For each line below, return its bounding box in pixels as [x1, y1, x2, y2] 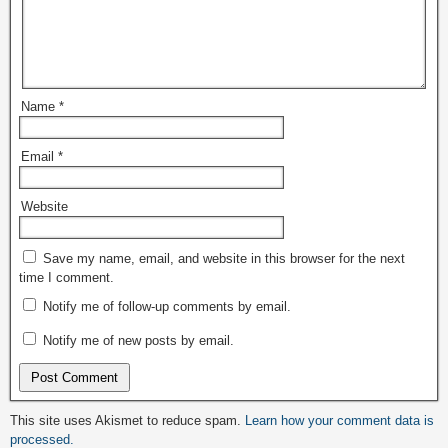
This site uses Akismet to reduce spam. [10, 413, 245, 429]
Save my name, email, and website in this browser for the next [43, 251, 405, 267]
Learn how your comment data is [245, 413, 434, 429]
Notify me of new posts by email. [43, 333, 234, 349]
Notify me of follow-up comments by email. [43, 299, 291, 315]
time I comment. [19, 270, 114, 286]
